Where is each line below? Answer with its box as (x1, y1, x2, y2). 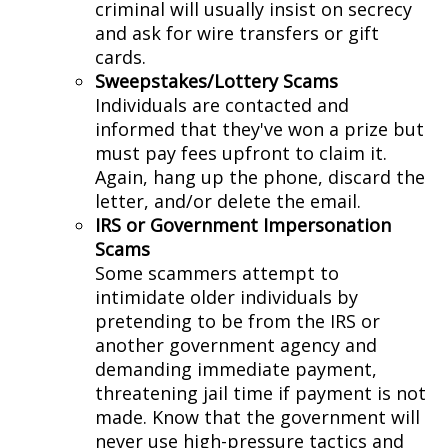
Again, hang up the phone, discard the (95, 165, 425, 190)
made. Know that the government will (95, 405, 420, 430)
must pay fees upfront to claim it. (95, 141, 387, 166)
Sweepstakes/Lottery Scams (95, 69, 338, 94)
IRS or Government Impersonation (95, 213, 391, 238)
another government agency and (95, 333, 377, 358)
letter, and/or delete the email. (95, 189, 361, 214)
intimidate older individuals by (95, 285, 358, 310)
